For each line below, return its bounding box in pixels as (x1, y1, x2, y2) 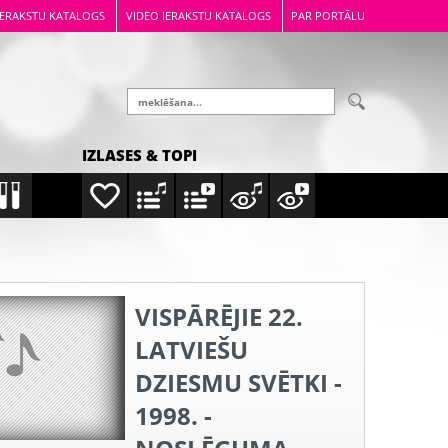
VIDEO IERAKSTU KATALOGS (125, 8, 271, 23)
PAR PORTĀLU (291, 8, 365, 23)
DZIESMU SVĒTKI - (135, 366, 342, 399)
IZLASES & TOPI (82, 145, 197, 165)
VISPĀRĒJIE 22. (135, 300, 303, 333)
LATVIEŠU (135, 333, 248, 366)
